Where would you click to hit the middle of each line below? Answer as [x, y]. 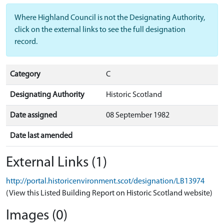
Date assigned [33, 115]
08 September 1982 [138, 115]
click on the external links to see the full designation [100, 30]
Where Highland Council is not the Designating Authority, [110, 18]
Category [25, 74]
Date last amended [41, 136]
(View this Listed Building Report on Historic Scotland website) [109, 193]
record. [26, 42]
